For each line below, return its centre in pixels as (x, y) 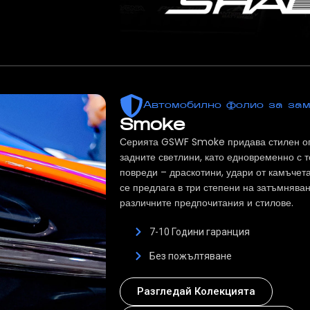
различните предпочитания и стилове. (207, 203)
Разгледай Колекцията (196, 292)
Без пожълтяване (190, 256)
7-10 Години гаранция (199, 232)
